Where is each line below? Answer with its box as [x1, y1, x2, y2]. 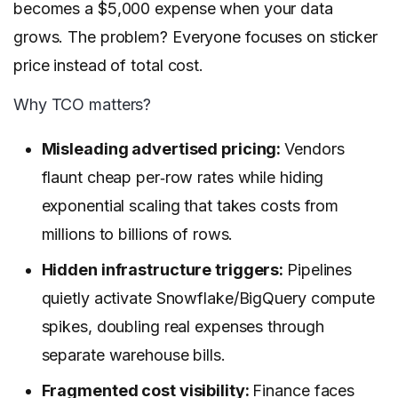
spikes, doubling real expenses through [41, 317, 324, 337]
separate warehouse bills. [41, 346, 226, 365]
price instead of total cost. [13, 56, 203, 76]
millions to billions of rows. [41, 225, 234, 244]
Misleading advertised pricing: [41, 139, 285, 159]
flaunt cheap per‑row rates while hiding [41, 168, 324, 187]
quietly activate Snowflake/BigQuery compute [41, 289, 375, 308]
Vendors [284, 139, 345, 159]
